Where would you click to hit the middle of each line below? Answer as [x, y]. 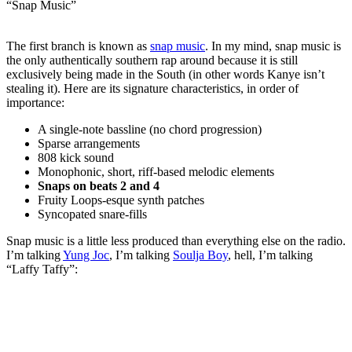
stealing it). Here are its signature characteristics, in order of [152, 88]
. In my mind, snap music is [273, 46]
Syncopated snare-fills [92, 214]
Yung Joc [86, 255]
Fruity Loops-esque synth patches [121, 200]
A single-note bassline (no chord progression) [150, 129]
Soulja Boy [200, 255]
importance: [35, 102]
